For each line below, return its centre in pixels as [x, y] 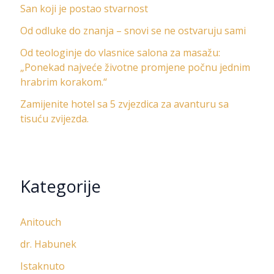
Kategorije [60, 187]
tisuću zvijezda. [54, 119]
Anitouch [40, 222]
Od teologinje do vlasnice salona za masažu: [120, 53]
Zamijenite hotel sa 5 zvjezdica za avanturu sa [124, 104]
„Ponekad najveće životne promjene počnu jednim [135, 68]
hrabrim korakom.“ [63, 82]
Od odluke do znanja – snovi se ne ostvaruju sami [133, 31]
